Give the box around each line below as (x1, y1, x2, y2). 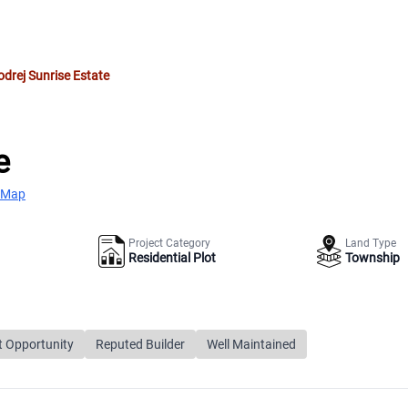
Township (345, 250, 401, 265)
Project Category (127, 236, 210, 250)
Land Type (345, 236, 397, 250)
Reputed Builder (96, 337, 186, 352)
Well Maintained (207, 337, 297, 352)
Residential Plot (127, 250, 216, 265)
